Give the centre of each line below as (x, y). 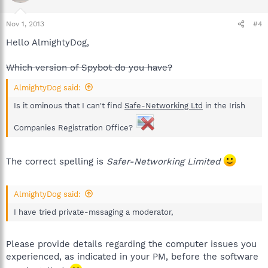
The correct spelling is (56, 162)
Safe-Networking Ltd (164, 105)
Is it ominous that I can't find (69, 105)
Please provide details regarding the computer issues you (131, 244)
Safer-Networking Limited (163, 162)
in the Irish (224, 105)
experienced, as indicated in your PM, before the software (132, 257)
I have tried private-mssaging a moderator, (93, 212)
